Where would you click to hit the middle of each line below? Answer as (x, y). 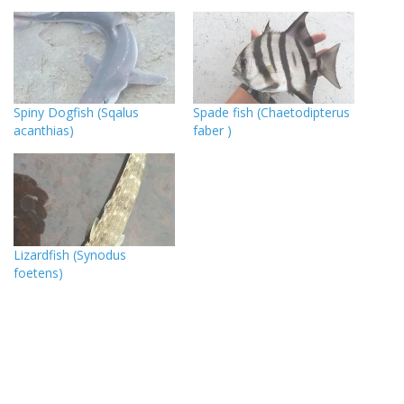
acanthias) (44, 131)
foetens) (38, 272)
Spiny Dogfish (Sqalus (76, 113)
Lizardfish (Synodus (70, 254)
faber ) (212, 131)
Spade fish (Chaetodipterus (271, 113)
